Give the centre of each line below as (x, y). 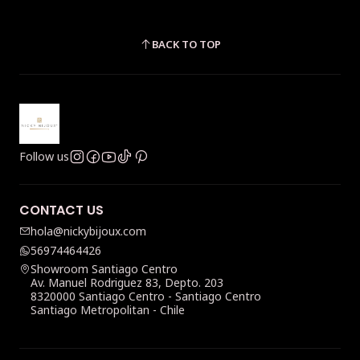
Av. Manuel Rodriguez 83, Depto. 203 (127, 283)
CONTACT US (61, 211)
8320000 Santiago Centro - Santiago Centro (146, 297)
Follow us (44, 157)
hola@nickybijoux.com (88, 231)
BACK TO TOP (186, 44)
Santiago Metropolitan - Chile (108, 310)
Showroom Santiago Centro (104, 269)
